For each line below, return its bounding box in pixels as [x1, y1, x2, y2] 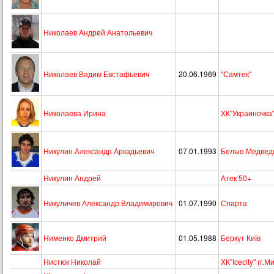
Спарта [221, 198, 247, 208]
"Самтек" [221, 68, 251, 79]
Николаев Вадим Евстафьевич [43, 68, 149, 79]
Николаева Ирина [43, 108, 106, 118]
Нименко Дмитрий [43, 232, 106, 243]
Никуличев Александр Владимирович [43, 198, 172, 208]
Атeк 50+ [221, 172, 251, 183]
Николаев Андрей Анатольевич [43, 27, 152, 37]
